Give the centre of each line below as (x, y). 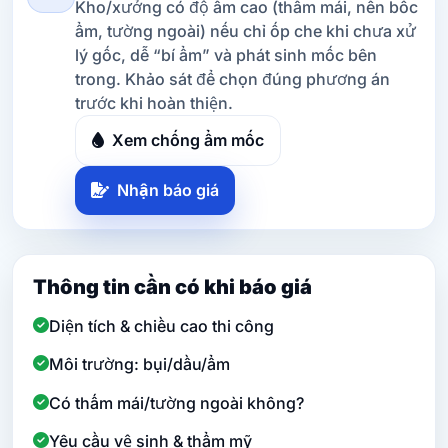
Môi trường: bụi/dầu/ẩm (139, 364)
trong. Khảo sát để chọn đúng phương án (232, 78)
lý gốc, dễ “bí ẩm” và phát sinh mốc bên (226, 54)
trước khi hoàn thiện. (154, 102)
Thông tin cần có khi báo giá (172, 286)
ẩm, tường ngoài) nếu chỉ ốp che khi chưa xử (245, 30)
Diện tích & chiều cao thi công (161, 326)
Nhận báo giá (166, 190)
